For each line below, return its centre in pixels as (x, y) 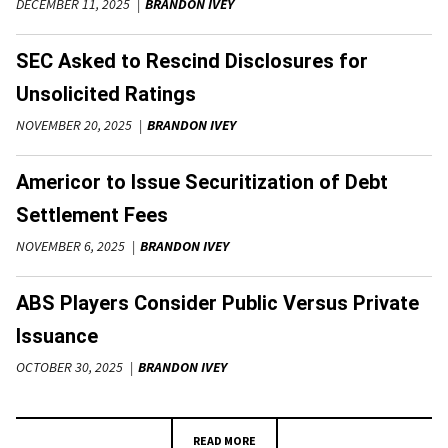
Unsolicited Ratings (106, 93)
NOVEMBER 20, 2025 (74, 124)
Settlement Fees (92, 214)
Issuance (57, 335)
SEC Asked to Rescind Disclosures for (192, 60)
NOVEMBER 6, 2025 (70, 245)
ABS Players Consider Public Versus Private (217, 302)
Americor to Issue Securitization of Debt (202, 181)
